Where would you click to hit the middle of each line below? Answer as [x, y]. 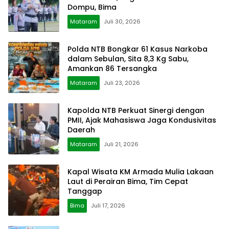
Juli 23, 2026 [122, 83]
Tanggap [85, 191]
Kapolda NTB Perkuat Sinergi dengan [136, 111]
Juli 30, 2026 [122, 22]
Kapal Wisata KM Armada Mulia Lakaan [141, 172]
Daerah [81, 130]
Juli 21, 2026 [121, 144]
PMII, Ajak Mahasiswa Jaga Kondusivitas [142, 120]
